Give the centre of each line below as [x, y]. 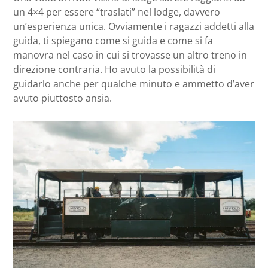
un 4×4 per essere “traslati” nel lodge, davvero [117, 12]
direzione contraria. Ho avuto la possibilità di [114, 69]
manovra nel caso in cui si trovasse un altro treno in [130, 55]
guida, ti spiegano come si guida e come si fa [113, 40]
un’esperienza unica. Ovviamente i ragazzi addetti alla [134, 26]
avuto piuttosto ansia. [63, 98]
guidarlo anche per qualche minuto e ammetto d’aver [134, 83]
